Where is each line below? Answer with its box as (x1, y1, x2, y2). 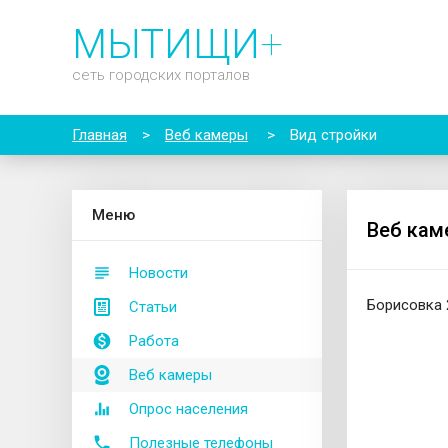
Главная (72, 126, 127, 144)
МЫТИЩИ (72, 21, 260, 68)
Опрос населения (129, 400, 248, 418)
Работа (129, 332, 179, 350)
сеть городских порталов (72, 66, 250, 84)
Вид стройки (290, 126, 377, 144)
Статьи (129, 298, 177, 316)
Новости (129, 264, 188, 282)
